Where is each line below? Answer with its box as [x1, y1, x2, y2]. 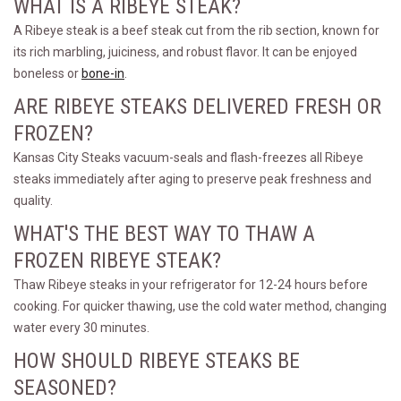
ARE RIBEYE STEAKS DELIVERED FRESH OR [13, 94, 381, 119]
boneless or [13, 66, 81, 81]
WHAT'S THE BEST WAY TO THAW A [13, 221, 315, 246]
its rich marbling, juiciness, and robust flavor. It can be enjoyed [13, 45, 357, 59]
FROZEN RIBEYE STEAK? [13, 248, 221, 273]
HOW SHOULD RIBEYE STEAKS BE [13, 348, 300, 373]
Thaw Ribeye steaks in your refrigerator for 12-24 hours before [13, 277, 368, 292]
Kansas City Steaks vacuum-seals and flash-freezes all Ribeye [13, 150, 363, 165]
